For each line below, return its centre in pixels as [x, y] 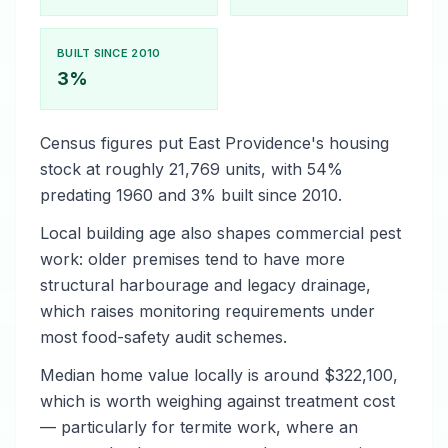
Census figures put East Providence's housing [214, 143]
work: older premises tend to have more [192, 259]
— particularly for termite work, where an [199, 427]
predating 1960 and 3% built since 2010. [191, 195]
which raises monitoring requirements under [207, 311]
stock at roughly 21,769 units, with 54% [191, 169]
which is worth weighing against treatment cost [217, 401]
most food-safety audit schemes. [163, 337]
